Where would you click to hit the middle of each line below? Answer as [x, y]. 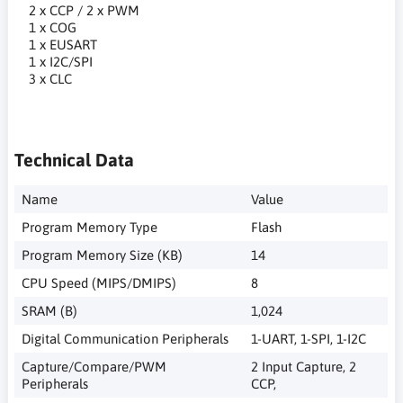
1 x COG [45, 27]
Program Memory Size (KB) [102, 255]
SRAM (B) [49, 310]
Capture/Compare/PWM [94, 366]
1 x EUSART [56, 44]
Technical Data [74, 159]
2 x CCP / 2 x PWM [77, 10]
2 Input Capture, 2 [304, 366]
